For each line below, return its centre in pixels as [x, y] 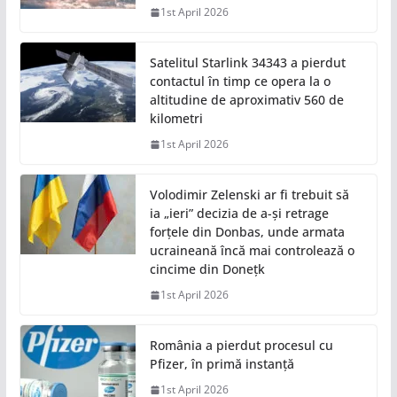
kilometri [176, 119]
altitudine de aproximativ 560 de [246, 100]
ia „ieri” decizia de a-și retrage [239, 214]
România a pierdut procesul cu [241, 346]
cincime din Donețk [207, 269]
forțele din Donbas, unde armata [247, 232]
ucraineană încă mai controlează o [252, 251]
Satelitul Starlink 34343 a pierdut [247, 63]
